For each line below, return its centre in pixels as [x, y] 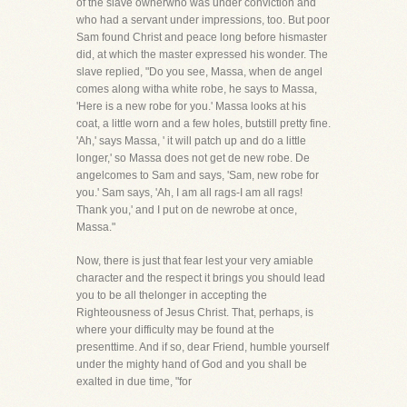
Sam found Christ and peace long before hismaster [202, 37]
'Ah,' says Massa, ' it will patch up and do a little [191, 141]
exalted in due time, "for [134, 382]
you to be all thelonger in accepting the [172, 295]
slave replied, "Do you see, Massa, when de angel [199, 72]
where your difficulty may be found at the [175, 330]
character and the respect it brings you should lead [201, 278]
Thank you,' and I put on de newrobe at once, [187, 210]
